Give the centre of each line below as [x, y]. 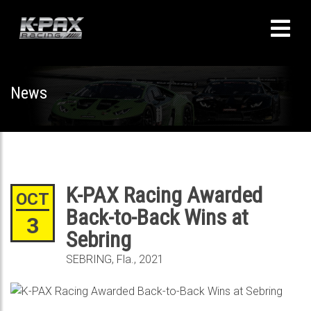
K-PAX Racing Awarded [164, 195]
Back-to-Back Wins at [157, 217]
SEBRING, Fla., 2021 [115, 259]
